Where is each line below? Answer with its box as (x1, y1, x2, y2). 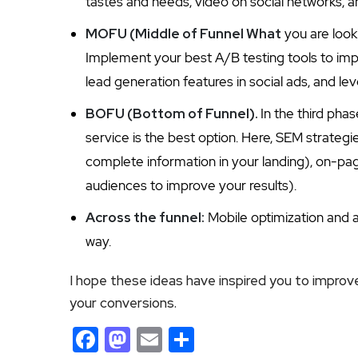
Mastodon (130, 321, 248, 356)
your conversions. (70, 293, 177, 312)
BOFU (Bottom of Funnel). (86, 104, 261, 122)
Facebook (98, 321, 211, 356)
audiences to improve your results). (86, 176, 296, 194)
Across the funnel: (86, 208, 205, 226)
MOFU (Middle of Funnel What (86, 24, 281, 42)
